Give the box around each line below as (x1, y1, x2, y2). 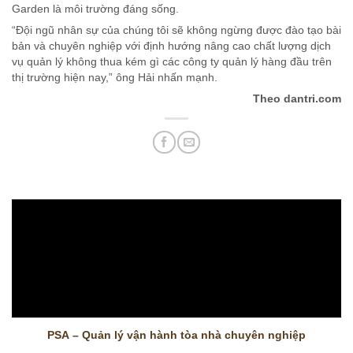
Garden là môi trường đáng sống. (12, 2, 179, 15)
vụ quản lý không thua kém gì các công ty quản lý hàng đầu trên (12, 54, 332, 68)
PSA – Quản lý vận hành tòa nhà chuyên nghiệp (47, 328, 306, 341)
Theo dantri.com (253, 91, 341, 105)
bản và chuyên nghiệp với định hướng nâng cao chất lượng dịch (12, 39, 331, 52)
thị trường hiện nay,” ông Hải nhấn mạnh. (12, 70, 217, 84)
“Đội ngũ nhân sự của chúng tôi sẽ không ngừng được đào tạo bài (12, 23, 341, 36)
